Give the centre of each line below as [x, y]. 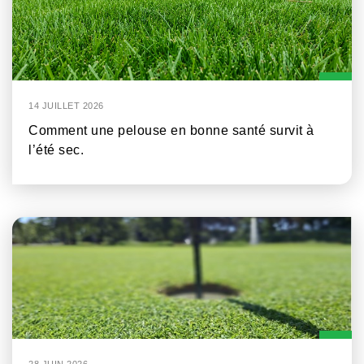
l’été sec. [56, 150]
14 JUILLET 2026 [66, 106]
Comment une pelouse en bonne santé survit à [171, 131]
